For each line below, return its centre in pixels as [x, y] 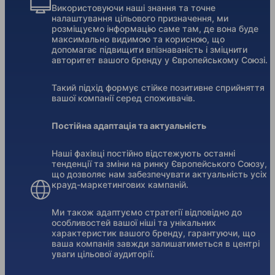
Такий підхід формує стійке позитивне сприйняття [158, 88]
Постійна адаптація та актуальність [129, 126]
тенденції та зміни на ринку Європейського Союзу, [159, 164]
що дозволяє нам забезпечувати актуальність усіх [159, 174]
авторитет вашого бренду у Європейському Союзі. [160, 60]
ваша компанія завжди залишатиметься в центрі [156, 244]
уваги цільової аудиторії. [103, 254]
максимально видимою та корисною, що [138, 39]
